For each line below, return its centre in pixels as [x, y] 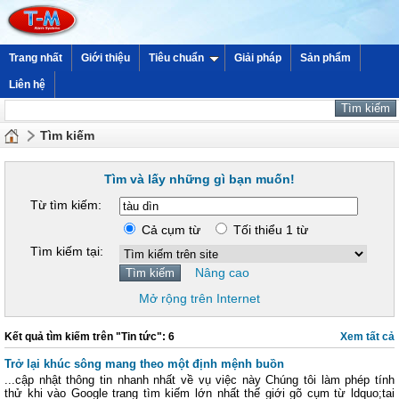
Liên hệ [27, 85]
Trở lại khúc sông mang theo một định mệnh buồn [144, 364]
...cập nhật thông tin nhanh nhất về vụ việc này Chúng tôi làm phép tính [199, 380]
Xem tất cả [367, 337]
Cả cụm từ [175, 230]
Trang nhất [36, 58]
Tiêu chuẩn [176, 58]
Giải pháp [258, 58]
